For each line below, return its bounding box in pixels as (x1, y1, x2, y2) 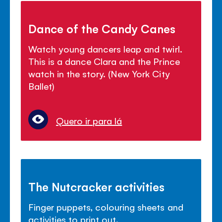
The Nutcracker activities (28, 178, 165, 194)
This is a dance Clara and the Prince (28, 55, 180, 67)
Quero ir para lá (56, 114, 122, 126)
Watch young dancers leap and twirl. (28, 43, 182, 55)
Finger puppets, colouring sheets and (28, 200, 183, 213)
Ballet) (28, 80, 55, 92)
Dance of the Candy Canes (28, 21, 176, 36)
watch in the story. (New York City (28, 67, 170, 80)
